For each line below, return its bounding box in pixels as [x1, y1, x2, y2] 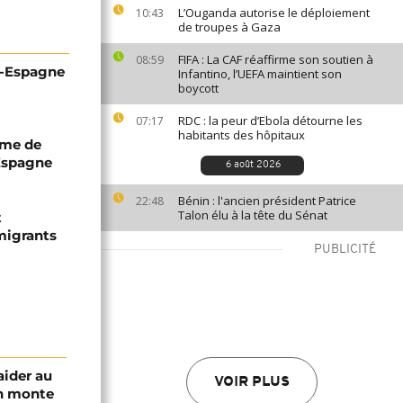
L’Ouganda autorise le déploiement [178, 4, 370, 21]
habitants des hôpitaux [178, 127, 305, 143]
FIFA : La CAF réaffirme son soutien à [178, 51, 373, 67]
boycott [178, 80, 219, 96]
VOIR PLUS [214, 375, 290, 390]
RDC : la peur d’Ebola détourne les [178, 112, 363, 129]
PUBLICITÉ [314, 243, 376, 256]
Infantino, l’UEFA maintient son [178, 66, 342, 82]
